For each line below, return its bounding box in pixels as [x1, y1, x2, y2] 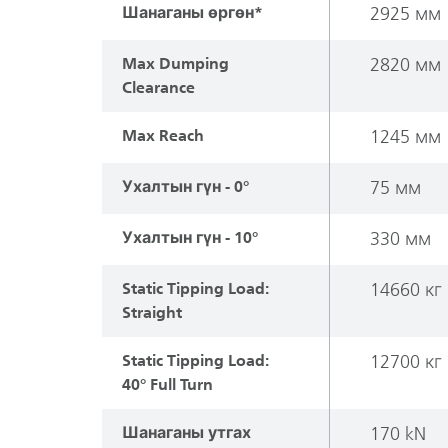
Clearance [122, 78, 195, 97]
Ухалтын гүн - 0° [122, 177, 249, 196]
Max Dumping [122, 54, 229, 73]
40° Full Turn [122, 375, 213, 394]
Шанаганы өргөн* [122, 3, 263, 22]
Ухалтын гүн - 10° [122, 228, 258, 247]
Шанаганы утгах [122, 423, 251, 442]
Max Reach [122, 126, 204, 145]
